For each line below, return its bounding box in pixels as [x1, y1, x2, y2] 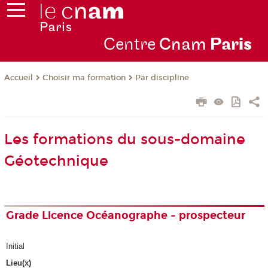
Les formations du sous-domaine [4, 131, 245, 148]
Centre [103, 34, 159, 56]
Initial [6, 241, 25, 251]
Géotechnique [4, 153, 108, 170]
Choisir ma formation [42, 73, 126, 83]
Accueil [4, 73, 33, 83]
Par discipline [135, 73, 189, 83]
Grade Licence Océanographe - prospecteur [6, 209, 246, 223]
